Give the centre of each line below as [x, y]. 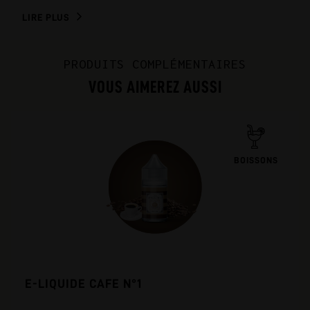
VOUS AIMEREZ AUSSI [155, 87]
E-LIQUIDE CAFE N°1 [83, 284]
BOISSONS [256, 160]
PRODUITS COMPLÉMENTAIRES [155, 64]
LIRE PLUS [46, 17]
